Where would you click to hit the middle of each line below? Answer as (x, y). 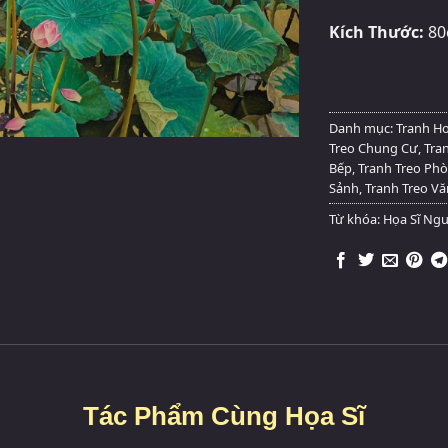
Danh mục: (362, 127)
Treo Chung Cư (373, 147)
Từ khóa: (356, 218)
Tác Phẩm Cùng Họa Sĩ (224, 415)
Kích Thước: (376, 32)
